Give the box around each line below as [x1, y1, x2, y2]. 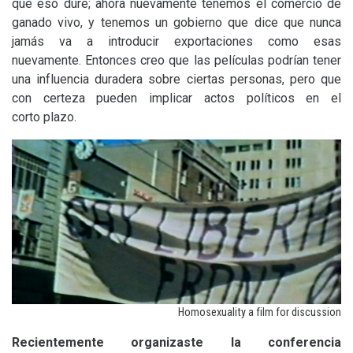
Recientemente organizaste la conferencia [12, 335, 341, 350]
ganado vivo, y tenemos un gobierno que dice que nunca [12, 15, 341, 30]
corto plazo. [12, 110, 76, 124]
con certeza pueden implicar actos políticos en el [12, 91, 341, 106]
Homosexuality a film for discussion [178, 306, 341, 319]
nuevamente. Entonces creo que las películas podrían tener [12, 53, 341, 68]
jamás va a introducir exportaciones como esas [12, 34, 341, 49]
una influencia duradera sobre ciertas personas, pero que [12, 72, 341, 87]
